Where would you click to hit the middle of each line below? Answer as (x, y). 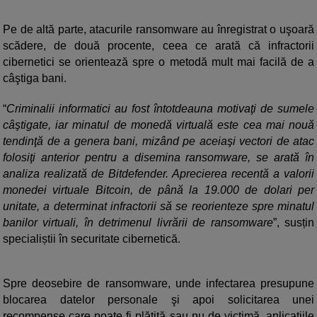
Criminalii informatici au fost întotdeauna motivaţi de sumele (160, 109)
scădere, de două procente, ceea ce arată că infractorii (158, 46)
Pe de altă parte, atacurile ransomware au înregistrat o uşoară (158, 30)
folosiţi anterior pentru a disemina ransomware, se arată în (158, 158)
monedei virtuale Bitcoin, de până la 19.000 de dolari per (158, 190)
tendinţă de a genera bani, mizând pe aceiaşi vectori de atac (158, 142)
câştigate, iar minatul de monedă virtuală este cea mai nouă (158, 125)
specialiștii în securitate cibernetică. (92, 239)
